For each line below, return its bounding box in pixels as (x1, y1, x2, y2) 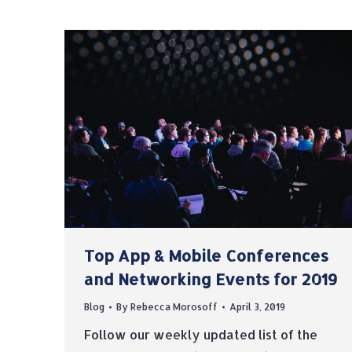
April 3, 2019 (229, 301, 285, 313)
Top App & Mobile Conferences (84, 245, 328, 266)
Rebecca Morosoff (130, 301, 218, 313)
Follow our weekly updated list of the (84, 326, 317, 343)
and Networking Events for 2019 (84, 269, 337, 290)
